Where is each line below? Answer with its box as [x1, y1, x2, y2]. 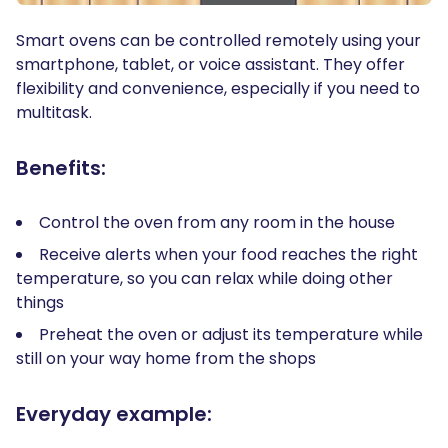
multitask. [16, 100, 96, 124]
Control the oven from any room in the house [39, 210, 399, 234]
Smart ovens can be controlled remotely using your [16, 28, 421, 52]
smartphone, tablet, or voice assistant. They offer [16, 52, 405, 76]
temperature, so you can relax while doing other [16, 266, 393, 290]
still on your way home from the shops [16, 346, 324, 370]
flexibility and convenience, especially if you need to [16, 76, 420, 100]
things [16, 290, 68, 314]
